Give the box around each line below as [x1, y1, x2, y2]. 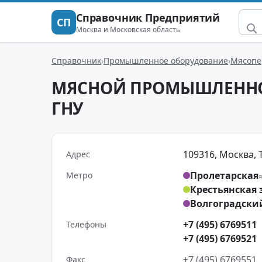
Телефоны [66, 219, 106, 230]
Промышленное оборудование [104, 54, 228, 66]
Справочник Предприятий [76, 10, 220, 25]
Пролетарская [190, 169, 258, 182]
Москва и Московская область [76, 24, 180, 35]
